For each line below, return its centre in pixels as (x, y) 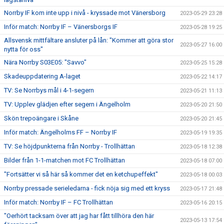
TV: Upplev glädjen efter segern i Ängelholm (67, 104)
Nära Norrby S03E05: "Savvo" (45, 62)
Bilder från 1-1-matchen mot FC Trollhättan (64, 160)
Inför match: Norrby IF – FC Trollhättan (58, 202)
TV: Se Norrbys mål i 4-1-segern (49, 90)
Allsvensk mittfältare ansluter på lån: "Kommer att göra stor (89, 40)
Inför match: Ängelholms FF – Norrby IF (60, 132)
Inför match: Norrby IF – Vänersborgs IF (61, 26)
